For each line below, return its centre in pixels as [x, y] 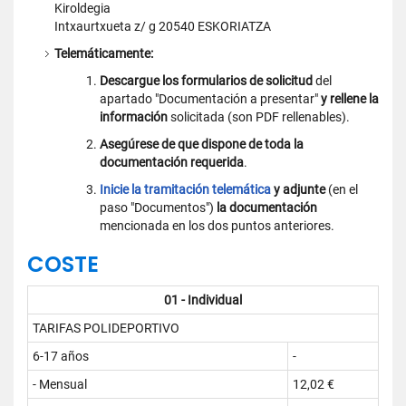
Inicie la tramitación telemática [185, 189]
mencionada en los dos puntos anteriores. [217, 226]
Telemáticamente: [104, 53]
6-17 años [61, 356]
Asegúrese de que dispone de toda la [202, 144]
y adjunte [300, 189]
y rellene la [350, 99]
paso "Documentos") [158, 208]
